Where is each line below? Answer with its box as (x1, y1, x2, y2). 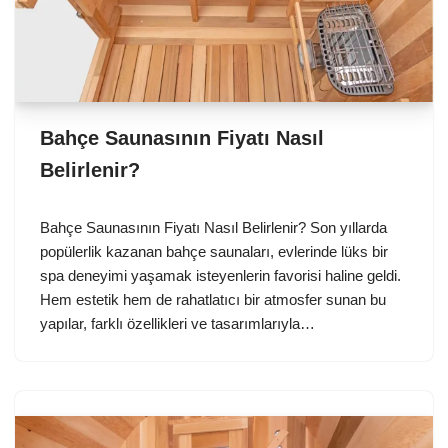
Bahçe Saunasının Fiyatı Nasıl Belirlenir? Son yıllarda (40, 218, 387, 236)
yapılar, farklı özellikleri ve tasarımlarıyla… (40, 314, 319, 332)
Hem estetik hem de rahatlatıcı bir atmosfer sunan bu (40, 290, 386, 308)
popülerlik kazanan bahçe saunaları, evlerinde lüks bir (40, 242, 388, 260)
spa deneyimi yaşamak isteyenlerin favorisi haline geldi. (40, 266, 401, 284)
